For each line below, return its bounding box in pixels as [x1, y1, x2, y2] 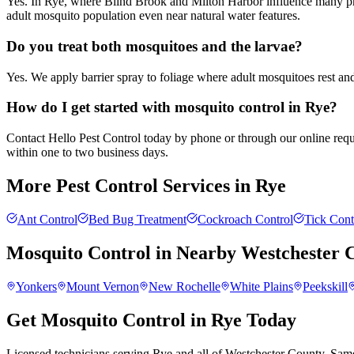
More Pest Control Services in [6, 175, 255, 196]
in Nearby [151, 242, 241, 263]
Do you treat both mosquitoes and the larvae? [6, 37, 303, 55]
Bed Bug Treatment [88, 212, 186, 226]
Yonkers [16, 279, 57, 293]
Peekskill [303, 279, 348, 293]
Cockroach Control [198, 212, 293, 226]
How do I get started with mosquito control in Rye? [6, 99, 337, 116]
